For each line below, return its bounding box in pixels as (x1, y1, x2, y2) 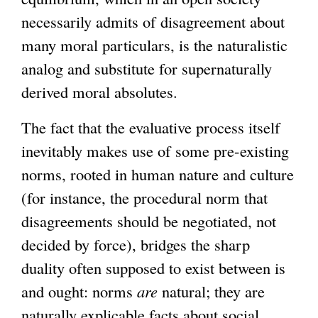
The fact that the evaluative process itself (21, 116, 280, 138)
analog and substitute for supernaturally (21, 57, 272, 79)
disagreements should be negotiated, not (21, 209, 276, 231)
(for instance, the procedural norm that (21, 186, 268, 208)
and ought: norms (21, 280, 137, 302)
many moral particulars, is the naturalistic (21, 33, 287, 55)
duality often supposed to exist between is (21, 256, 285, 278)
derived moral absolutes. (21, 80, 177, 102)
